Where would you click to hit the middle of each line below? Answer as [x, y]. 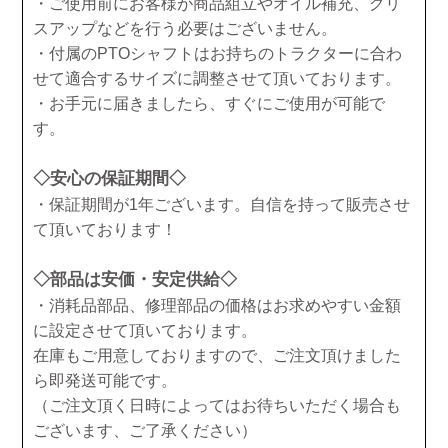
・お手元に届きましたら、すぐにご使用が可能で [209, 103]
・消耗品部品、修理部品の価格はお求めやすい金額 [217, 305]
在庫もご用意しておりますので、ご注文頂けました [217, 355]
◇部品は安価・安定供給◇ [135, 279]
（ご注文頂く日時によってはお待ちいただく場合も [217, 405]
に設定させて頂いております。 [145, 330]
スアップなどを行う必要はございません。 [185, 28]
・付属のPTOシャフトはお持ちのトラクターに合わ [217, 53]
